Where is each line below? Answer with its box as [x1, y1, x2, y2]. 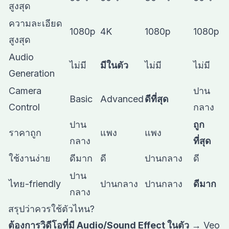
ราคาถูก [9, 127, 41, 138]
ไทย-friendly [9, 178, 61, 189]
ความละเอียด [9, 18, 62, 29]
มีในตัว [100, 60, 128, 71]
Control [9, 102, 40, 112]
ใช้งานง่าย [9, 153, 51, 164]
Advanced [100, 94, 144, 104]
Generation [9, 68, 55, 79]
